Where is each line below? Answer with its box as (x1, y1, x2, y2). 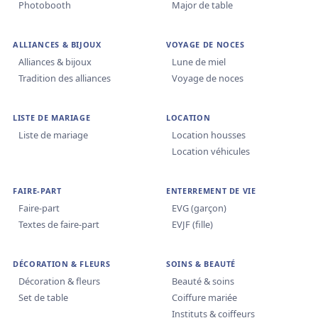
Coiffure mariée (172, 291, 237, 305)
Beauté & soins (172, 275, 234, 288)
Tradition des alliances (18, 72, 111, 85)
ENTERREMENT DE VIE (166, 185, 256, 197)
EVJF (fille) (172, 218, 213, 231)
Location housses (172, 128, 246, 142)
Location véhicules (172, 145, 250, 158)
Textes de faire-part (18, 218, 99, 231)
